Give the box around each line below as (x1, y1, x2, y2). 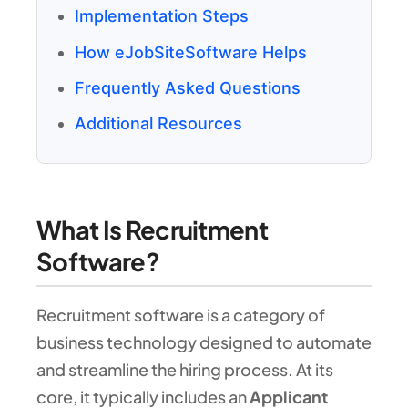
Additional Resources (75, 114, 242, 134)
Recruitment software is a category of (36, 304, 325, 326)
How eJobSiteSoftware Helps (75, 42, 307, 62)
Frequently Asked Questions (75, 77, 301, 97)
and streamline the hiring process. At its (36, 359, 333, 381)
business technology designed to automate (36, 331, 372, 353)
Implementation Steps (75, 6, 249, 26)
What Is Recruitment (36, 213, 269, 245)
